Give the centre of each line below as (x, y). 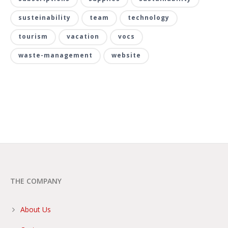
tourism (33, 36)
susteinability (45, 17)
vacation (83, 36)
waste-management (55, 55)
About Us (36, 209)
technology (149, 17)
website (126, 55)
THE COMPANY (36, 181)
